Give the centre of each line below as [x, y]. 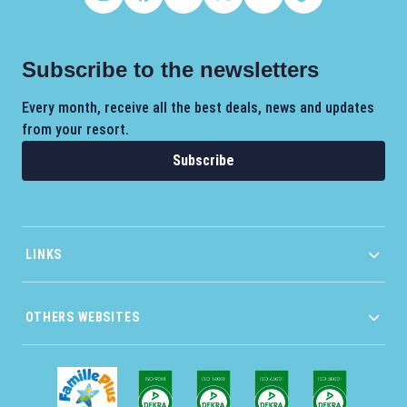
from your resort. [75, 130]
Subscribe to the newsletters [170, 70]
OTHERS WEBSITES [83, 318]
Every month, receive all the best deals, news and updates [198, 108]
